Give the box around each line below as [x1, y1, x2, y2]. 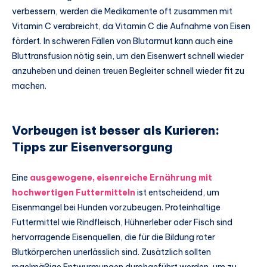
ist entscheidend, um [135, 187, 219, 198]
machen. [12, 80, 46, 91]
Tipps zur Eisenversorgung [12, 139, 173, 154]
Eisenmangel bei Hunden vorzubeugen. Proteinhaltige [12, 202, 221, 213]
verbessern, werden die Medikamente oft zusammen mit [12, 5, 232, 17]
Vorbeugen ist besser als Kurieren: [12, 122, 219, 138]
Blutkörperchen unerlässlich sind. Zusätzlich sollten [12, 247, 211, 258]
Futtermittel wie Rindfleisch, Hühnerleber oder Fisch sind [12, 217, 232, 228]
